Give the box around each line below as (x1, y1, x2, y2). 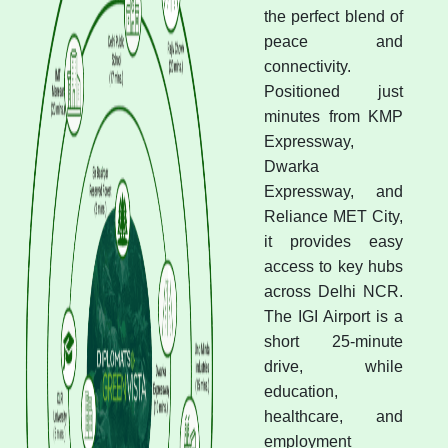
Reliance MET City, (264, 207, 403, 225)
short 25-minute (264, 332, 403, 350)
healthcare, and (264, 407, 403, 425)
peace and (264, 32, 403, 50)
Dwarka (264, 157, 320, 175)
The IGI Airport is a (264, 307, 403, 325)
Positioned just (264, 82, 403, 100)
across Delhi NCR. (264, 282, 403, 300)
